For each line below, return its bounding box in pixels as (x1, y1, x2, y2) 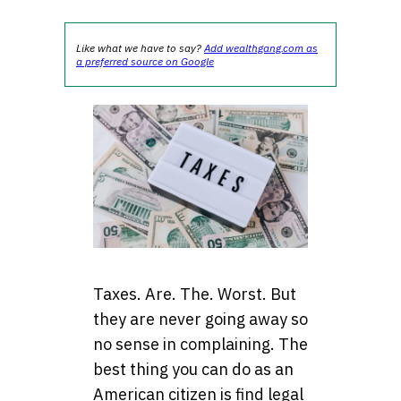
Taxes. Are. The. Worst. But (93, 284, 296, 305)
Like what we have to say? (76, 41, 204, 55)
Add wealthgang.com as (204, 41, 318, 55)
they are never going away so (93, 309, 308, 330)
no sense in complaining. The (93, 334, 308, 355)
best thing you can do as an (93, 359, 294, 380)
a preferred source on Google (76, 55, 214, 68)
